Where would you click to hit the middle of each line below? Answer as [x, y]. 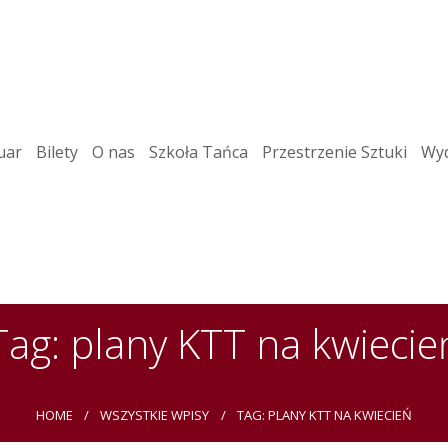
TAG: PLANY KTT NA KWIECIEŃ [324, 415]
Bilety [56, 152]
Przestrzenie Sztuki [334, 152]
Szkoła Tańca [198, 152]
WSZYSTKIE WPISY [155, 415]
